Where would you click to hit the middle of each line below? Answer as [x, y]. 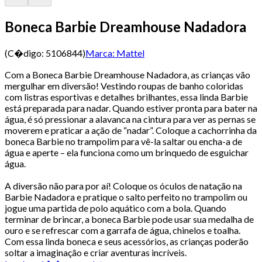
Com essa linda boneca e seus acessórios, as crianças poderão [127, 241]
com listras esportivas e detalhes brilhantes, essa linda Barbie [126, 96]
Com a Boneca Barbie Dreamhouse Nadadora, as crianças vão [127, 74]
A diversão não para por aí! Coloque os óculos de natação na [123, 185]
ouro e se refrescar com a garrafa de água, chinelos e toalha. [123, 230]
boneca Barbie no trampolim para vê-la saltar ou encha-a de [123, 141]
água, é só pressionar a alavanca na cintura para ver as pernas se [130, 119]
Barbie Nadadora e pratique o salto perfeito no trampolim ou [126, 196]
